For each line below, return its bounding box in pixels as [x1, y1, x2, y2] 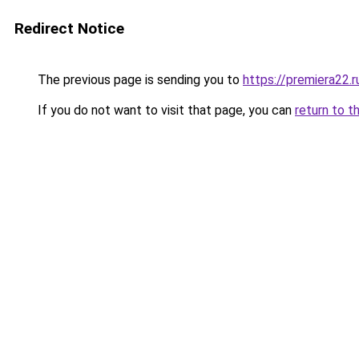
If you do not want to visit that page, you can [34, 103, 295, 118]
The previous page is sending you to [34, 72, 243, 87]
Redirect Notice [14, 19, 124, 38]
